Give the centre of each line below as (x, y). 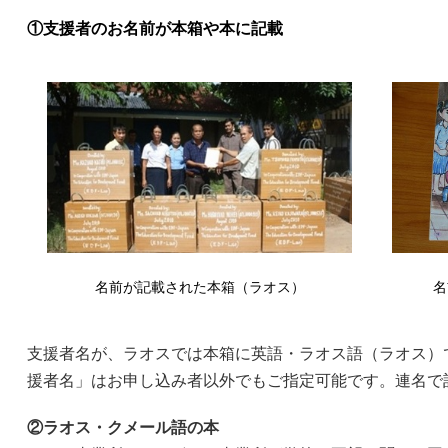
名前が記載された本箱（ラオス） (199, 287)
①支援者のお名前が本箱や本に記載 (155, 28)
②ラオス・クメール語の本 (123, 428)
